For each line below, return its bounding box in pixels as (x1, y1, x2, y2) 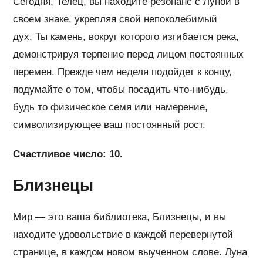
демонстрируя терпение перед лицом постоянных (13, 49, 244, 60)
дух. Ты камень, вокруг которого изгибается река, (13, 31, 240, 43)
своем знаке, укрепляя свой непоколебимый (13, 14, 218, 25)
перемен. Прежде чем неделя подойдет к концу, (13, 66, 232, 78)
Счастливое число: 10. (13, 149, 123, 160)
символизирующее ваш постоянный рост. (13, 119, 206, 131)
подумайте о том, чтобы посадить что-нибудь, (13, 84, 229, 96)
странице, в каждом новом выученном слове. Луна (13, 247, 248, 258)
